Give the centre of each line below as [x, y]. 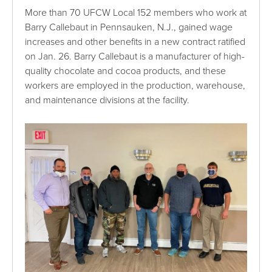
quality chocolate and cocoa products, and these [126, 71]
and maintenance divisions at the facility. [107, 100]
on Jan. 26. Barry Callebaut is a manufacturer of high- [135, 56]
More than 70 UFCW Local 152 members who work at [136, 12]
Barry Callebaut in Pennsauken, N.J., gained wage [129, 27]
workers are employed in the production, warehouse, [135, 85]
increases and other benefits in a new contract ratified [135, 42]
